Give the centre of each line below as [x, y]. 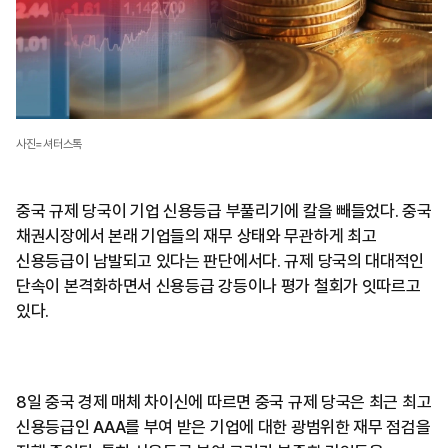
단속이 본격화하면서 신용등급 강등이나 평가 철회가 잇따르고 [218, 286]
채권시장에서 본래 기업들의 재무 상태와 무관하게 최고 [196, 236]
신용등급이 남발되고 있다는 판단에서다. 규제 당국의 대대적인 [220, 261]
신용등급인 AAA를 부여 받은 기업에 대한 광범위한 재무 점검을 [223, 427]
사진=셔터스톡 [49, 144]
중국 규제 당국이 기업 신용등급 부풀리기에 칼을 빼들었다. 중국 [224, 211]
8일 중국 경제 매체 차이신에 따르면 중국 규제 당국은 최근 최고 [224, 402]
